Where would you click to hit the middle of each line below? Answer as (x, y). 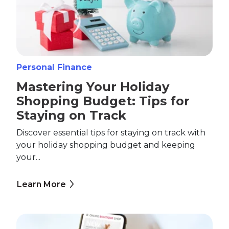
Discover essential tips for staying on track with (111, 132)
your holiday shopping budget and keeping (106, 145)
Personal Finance (54, 67)
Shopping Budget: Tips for (103, 101)
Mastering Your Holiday (93, 86)
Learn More (41, 184)
